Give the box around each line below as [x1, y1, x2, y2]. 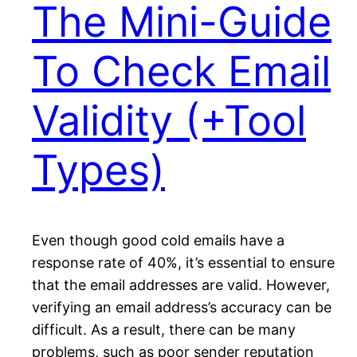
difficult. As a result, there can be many [32, 321, 296, 339]
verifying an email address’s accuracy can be [32, 299, 331, 316]
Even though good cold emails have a [32, 232, 284, 249]
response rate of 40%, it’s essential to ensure [32, 254, 335, 272]
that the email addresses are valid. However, [32, 277, 330, 294]
